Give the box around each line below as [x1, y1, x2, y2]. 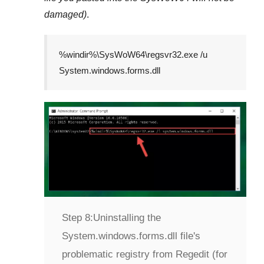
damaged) [44, 9, 87, 19]
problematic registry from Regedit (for [62, 248, 227, 260]
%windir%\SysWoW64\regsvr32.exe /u [59, 49, 207, 60]
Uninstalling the [93, 212, 161, 223]
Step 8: [62, 212, 93, 223]
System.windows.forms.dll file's [62, 230, 200, 242]
